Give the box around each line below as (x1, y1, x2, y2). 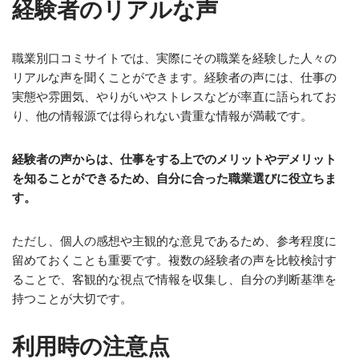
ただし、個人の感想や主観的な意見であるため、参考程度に (12, 234, 337, 248)
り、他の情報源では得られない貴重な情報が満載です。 (12, 109, 313, 123)
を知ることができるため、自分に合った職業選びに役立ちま (12, 171, 337, 185)
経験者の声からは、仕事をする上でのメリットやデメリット (12, 152, 337, 166)
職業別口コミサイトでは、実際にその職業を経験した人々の (12, 51, 337, 65)
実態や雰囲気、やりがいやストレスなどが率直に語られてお (12, 90, 337, 103)
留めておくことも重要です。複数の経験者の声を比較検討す (12, 253, 337, 267)
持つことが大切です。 (12, 292, 132, 305)
